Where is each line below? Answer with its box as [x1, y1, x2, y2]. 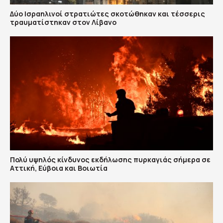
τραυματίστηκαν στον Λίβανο [10, 17, 116, 27]
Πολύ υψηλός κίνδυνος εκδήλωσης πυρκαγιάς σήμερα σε [10, 155, 211, 164]
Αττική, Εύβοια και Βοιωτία [10, 163, 108, 173]
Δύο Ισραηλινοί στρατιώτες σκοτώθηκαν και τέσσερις [10, 8, 205, 18]
